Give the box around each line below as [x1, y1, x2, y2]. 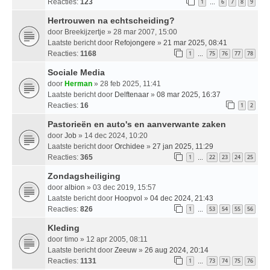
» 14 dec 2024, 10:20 [77, 131, 148, 140]
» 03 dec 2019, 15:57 [85, 183, 156, 192]
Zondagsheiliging [48, 171, 121, 181]
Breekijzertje [64, 27, 105, 36]
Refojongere [115, 38, 155, 47]
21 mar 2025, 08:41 [163, 38, 227, 47]
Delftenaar [115, 90, 149, 99]
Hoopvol [115, 193, 142, 202]
